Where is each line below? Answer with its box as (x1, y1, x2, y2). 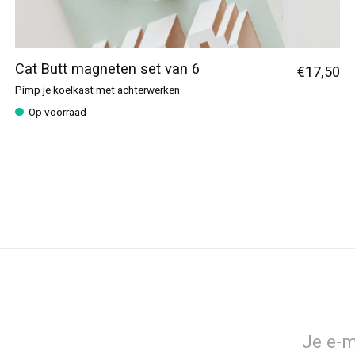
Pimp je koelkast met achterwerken (14, 82, 180, 98)
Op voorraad (28, 105, 86, 121)
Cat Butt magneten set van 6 (14, 59, 200, 81)
